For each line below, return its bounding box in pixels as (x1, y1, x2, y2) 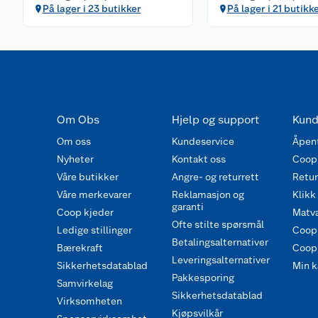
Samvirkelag (57, 277, 113, 289)
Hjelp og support (171, 112, 259, 126)
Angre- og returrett (171, 170, 259, 182)
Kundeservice (171, 135, 234, 147)
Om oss (57, 135, 91, 147)
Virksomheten (57, 295, 122, 307)
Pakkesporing (171, 271, 234, 283)
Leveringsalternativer (171, 253, 270, 265)
